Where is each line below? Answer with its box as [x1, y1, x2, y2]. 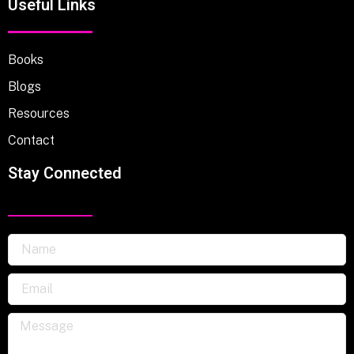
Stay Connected [8, 161, 122, 185]
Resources [8, 105, 70, 121]
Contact [8, 132, 55, 148]
